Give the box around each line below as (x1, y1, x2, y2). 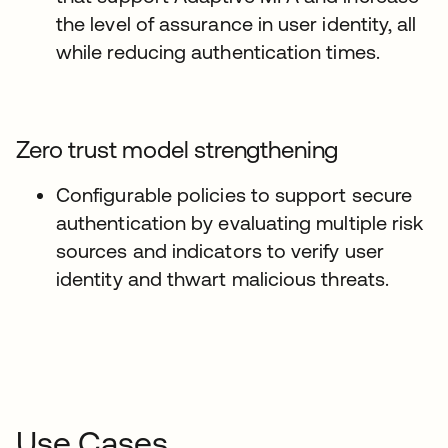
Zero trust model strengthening (16, 136, 339, 163)
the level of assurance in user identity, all (56, 12, 417, 35)
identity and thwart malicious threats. (56, 267, 390, 290)
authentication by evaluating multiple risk (56, 211, 424, 234)
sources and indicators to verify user (56, 239, 384, 262)
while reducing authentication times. (56, 40, 380, 63)
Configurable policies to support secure (56, 183, 413, 206)
